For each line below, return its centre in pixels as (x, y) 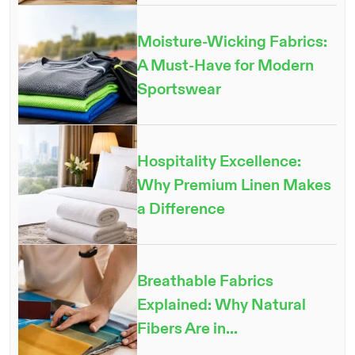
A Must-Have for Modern (225, 65)
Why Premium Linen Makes (234, 185)
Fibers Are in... (187, 328)
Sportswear (179, 89)
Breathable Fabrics (205, 281)
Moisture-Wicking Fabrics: (232, 41)
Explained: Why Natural (221, 304)
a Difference (181, 208)
